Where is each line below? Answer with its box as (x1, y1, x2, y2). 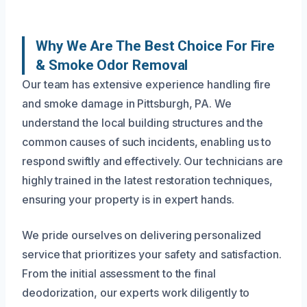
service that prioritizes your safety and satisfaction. (22, 247, 282, 261)
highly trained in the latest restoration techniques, (22, 173, 273, 187)
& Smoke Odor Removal (36, 56, 188, 73)
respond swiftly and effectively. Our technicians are (22, 153, 283, 168)
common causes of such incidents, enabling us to (22, 134, 272, 149)
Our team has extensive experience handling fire (22, 77, 271, 91)
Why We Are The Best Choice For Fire (36, 37, 275, 54)
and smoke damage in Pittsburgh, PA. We (22, 96, 232, 110)
